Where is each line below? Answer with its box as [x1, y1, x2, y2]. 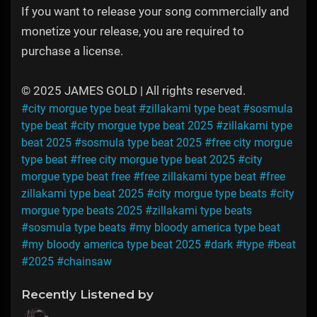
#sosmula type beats [21, 221, 126, 235]
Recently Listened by [21, 287, 154, 302]
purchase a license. [21, 44, 123, 59]
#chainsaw [57, 255, 112, 269]
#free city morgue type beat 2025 [70, 153, 235, 167]
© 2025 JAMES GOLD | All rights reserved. [21, 83, 246, 98]
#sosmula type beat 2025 [74, 136, 202, 150]
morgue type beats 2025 [21, 204, 142, 218]
